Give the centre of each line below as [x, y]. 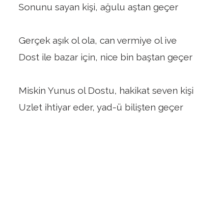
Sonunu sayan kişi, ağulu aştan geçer [98, 7]
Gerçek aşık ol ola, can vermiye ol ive [97, 40]
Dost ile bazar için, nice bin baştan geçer [105, 57]
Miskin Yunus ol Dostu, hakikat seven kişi [106, 90]
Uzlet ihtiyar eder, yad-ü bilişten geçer [101, 107]
